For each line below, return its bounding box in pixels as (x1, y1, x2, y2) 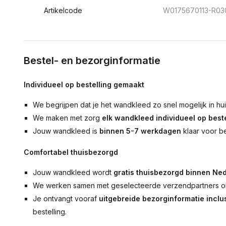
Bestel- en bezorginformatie (24, 54, 160, 67)
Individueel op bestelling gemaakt (24, 80, 144, 89)
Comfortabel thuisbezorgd (24, 148, 118, 156)
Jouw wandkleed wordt (33, 168, 114, 177)
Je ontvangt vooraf (33, 194, 99, 203)
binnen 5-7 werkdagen (99, 127, 182, 135)
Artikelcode (44, 6, 82, 15)
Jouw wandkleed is (33, 127, 100, 135)
